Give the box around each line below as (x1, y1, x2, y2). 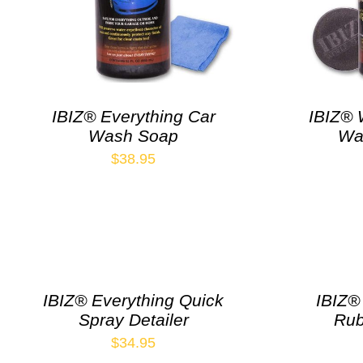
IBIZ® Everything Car (51, 106, 216, 126)
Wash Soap (88, 126, 179, 145)
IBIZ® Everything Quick (43, 290, 224, 310)
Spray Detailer (78, 310, 189, 329)
